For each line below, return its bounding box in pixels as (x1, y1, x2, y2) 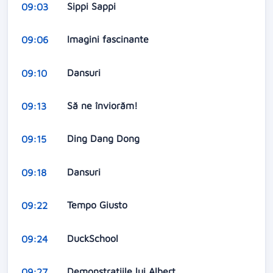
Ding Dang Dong (66, 133, 143, 144)
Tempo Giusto (66, 199, 130, 211)
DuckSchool (66, 232, 121, 244)
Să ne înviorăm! (66, 100, 141, 112)
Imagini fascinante (66, 34, 152, 45)
